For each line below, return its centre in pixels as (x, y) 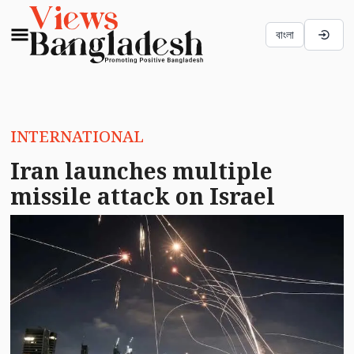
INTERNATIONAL (77, 136)
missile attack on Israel (142, 196)
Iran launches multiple (141, 170)
